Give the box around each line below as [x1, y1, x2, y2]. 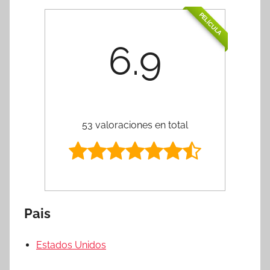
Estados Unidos [36, 239, 106, 251]
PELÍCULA [198, 11, 224, 37]
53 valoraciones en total [82, 119, 188, 131]
